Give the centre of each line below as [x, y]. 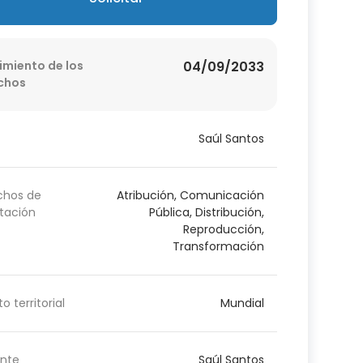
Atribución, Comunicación [190, 195]
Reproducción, [223, 229]
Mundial [242, 303]
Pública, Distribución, [206, 212]
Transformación [218, 246]
